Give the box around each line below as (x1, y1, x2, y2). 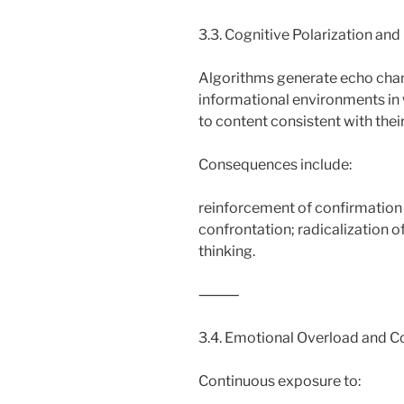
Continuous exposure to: (198, 372, 361, 390)
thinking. (198, 242, 255, 260)
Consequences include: (198, 155, 352, 173)
